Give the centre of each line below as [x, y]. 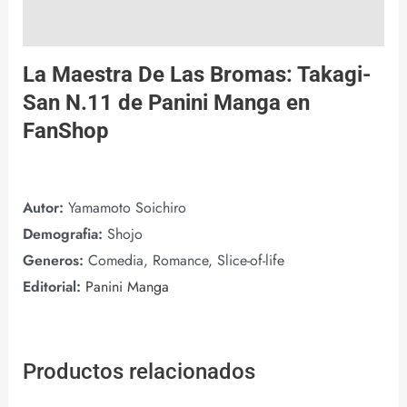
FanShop [65, 131]
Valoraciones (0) [74, 26]
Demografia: [65, 234]
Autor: [45, 208]
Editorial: [51, 287]
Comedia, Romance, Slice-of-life [186, 261]
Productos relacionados [139, 372]
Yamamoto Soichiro [127, 208]
